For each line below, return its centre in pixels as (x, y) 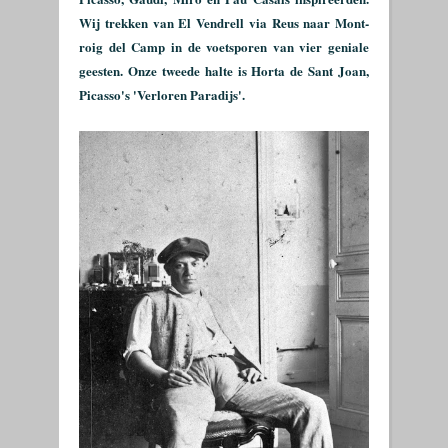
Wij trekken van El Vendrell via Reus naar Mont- (224, 22)
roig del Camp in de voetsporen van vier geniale (224, 46)
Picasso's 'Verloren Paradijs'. (162, 94)
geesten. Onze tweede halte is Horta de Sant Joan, (224, 70)
